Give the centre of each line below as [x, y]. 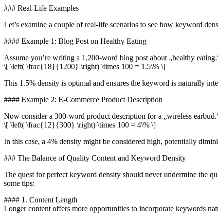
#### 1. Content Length [41, 200]
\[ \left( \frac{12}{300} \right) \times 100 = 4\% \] [80, 125]
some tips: [19, 183]
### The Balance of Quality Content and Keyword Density [95, 158]
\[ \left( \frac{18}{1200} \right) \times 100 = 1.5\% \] [85, 66]
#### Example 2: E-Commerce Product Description [83, 99]
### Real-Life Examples [41, 8]
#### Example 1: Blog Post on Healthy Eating [75, 41]
